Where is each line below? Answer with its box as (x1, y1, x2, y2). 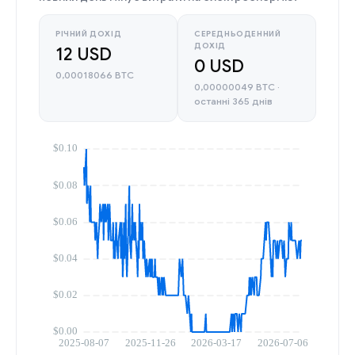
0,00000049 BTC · (194, 81, 280, 93)
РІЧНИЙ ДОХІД (55, 29, 122, 39)
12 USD (55, 44, 112, 65)
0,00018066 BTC (55, 69, 134, 81)
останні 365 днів (194, 95, 273, 107)
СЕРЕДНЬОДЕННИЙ (194, 29, 281, 39)
